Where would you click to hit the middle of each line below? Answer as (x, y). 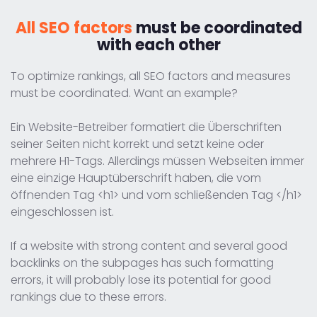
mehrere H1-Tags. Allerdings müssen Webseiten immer (157, 161)
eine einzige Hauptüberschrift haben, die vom (136, 178)
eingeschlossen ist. (62, 212)
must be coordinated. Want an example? (124, 93)
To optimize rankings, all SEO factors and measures (151, 76)
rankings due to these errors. (88, 296)
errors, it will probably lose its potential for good (141, 279)
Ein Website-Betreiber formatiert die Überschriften (146, 127)
